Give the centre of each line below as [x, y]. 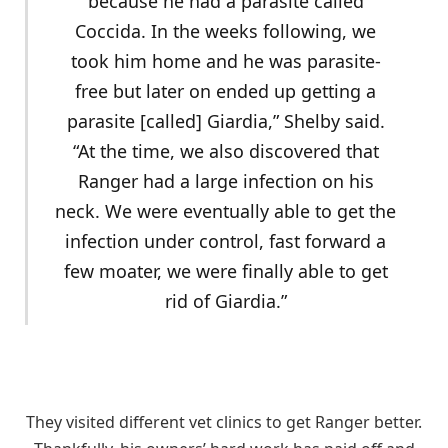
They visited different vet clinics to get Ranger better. [224, 422]
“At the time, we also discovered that [225, 150]
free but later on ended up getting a [225, 90]
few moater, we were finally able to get [225, 270]
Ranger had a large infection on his [225, 180]
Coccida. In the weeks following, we [225, 30]
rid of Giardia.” [225, 300]
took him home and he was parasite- [225, 60]
